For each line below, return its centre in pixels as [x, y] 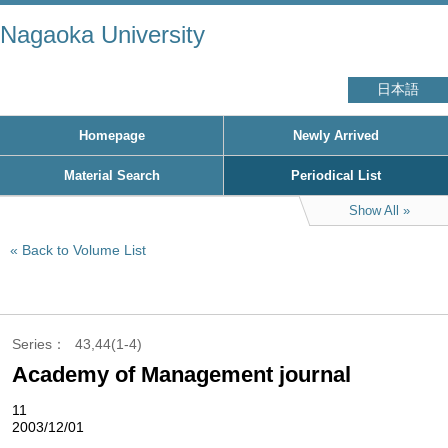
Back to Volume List [84, 250]
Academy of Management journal [181, 374]
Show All [373, 210]
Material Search [111, 175]
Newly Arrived [336, 135]
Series [32, 344]
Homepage [111, 135]
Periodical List [336, 175]
